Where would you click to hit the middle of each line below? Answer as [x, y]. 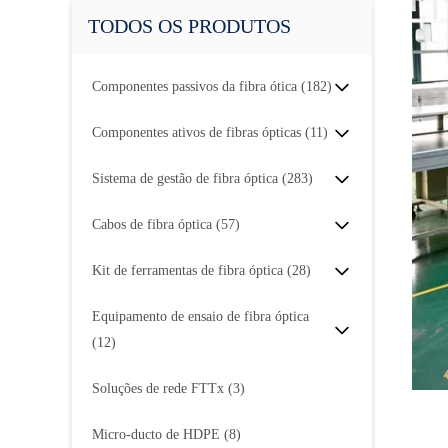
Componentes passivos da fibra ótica [196, 86]
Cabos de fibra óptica [154, 224]
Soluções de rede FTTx [160, 388]
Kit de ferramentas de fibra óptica [189, 270]
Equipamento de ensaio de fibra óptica [200, 316]
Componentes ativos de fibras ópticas [198, 132]
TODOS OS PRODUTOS [189, 26]
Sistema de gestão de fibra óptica [187, 178]
